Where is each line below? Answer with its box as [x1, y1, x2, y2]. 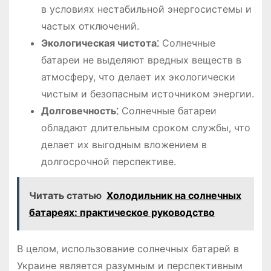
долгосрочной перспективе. [41, 155, 176, 168]
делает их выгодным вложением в [41, 138, 207, 151]
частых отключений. [41, 19, 139, 32]
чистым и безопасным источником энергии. [41, 87, 254, 100]
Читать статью [28, 189, 102, 202]
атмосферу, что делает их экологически [41, 70, 235, 83]
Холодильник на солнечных [106, 189, 241, 202]
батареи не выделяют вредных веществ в [41, 53, 241, 66]
